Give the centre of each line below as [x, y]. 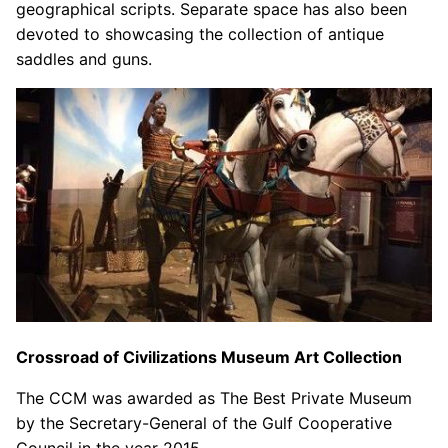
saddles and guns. [84, 59]
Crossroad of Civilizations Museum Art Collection [209, 357]
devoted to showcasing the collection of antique [200, 34]
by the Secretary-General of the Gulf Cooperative [204, 423]
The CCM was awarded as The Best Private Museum [214, 398]
